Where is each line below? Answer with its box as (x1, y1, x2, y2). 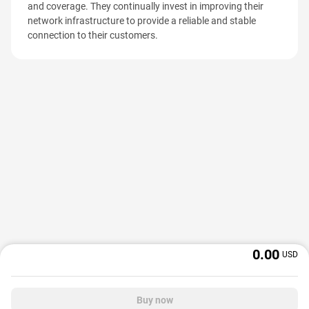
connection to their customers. (28, 30, 158, 41)
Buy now (136, 295, 173, 306)
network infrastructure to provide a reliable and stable (28, 15, 256, 26)
